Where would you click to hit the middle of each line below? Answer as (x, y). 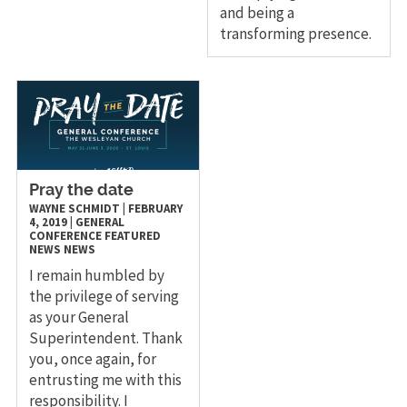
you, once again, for (92, 358)
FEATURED (132, 235)
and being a (258, 12)
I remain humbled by (96, 275)
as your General (79, 317)
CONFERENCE (65, 235)
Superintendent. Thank (105, 338)
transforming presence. (296, 33)
